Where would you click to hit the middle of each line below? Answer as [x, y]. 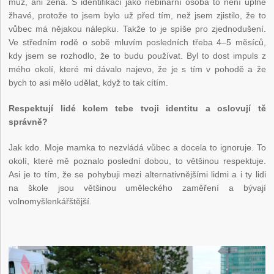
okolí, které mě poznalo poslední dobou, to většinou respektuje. [137, 161]
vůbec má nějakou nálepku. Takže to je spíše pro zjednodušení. [137, 29]
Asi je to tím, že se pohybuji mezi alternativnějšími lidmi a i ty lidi [137, 175]
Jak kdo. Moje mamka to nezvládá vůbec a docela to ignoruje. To [137, 148]
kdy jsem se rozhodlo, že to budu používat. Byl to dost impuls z [137, 56]
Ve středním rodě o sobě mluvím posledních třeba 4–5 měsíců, [137, 43]
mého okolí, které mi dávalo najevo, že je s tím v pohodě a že [137, 69]
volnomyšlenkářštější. [50, 202]
